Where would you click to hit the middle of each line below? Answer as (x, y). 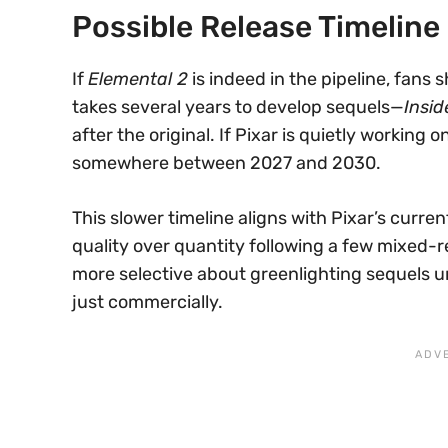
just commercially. (147, 301)
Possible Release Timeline (256, 26)
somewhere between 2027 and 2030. (226, 162)
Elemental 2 (138, 78)
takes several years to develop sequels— (238, 106)
